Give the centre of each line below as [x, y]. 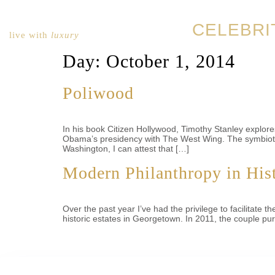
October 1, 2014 [171, 61]
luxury [65, 35]
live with [30, 35]
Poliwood [98, 93]
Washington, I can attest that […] [126, 149]
